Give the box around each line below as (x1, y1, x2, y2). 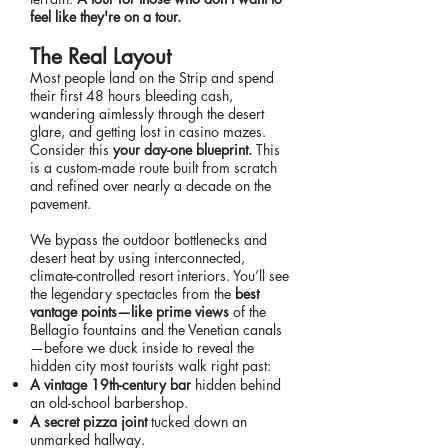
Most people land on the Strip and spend (30, 68, 274, 87)
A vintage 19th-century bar (30, 375, 191, 394)
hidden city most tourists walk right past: (30, 356, 271, 375)
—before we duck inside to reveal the (30, 338, 254, 357)
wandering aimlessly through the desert (30, 104, 264, 123)
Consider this (30, 140, 109, 159)
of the (229, 302, 266, 321)
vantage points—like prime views (30, 302, 229, 321)
